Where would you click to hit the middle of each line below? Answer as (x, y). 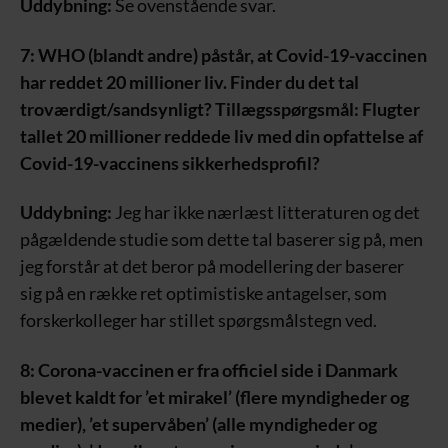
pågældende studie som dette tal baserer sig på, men (221, 239)
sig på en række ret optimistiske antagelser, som (203, 293)
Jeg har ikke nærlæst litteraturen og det (266, 212)
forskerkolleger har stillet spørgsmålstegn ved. (198, 320)
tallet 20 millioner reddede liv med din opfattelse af (221, 135)
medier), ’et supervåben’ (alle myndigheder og (198, 423)
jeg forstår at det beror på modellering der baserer (212, 266)
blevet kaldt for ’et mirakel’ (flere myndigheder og (214, 396)
